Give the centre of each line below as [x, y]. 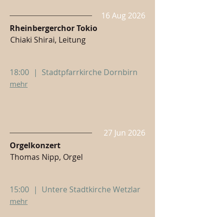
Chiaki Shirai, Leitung [48, 40]
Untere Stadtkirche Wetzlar [91, 189]
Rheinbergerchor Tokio [54, 28]
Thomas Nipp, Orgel [46, 157]
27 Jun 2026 [124, 133]
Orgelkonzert [35, 145]
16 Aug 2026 [123, 15]
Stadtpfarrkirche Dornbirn [90, 72]
